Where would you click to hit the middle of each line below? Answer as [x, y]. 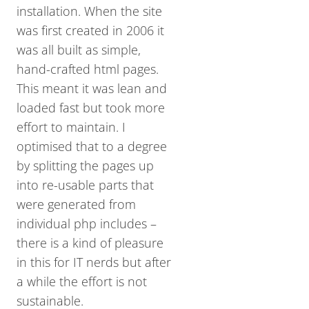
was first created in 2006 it [90, 30]
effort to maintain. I [71, 127]
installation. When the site [89, 11]
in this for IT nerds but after [94, 262]
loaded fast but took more [91, 108]
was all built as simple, [79, 50]
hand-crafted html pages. [88, 69]
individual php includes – [87, 223]
